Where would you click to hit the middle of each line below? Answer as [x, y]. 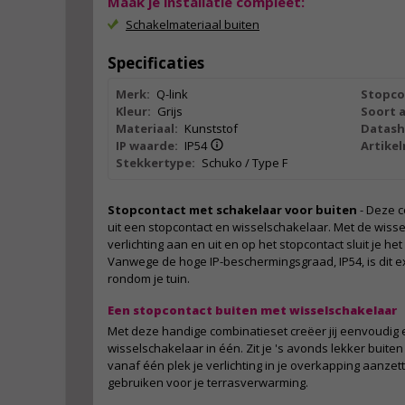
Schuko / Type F [244, 163]
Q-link [172, 94]
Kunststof [211, 128]
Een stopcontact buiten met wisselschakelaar [252, 310]
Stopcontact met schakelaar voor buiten [232, 210]
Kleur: [133, 111]
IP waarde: [147, 146]
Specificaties [156, 63]
